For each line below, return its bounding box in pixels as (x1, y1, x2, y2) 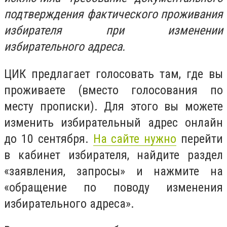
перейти (176, 131, 223, 146)
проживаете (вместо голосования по (4, 83, 223, 97)
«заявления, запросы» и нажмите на (4, 164, 223, 178)
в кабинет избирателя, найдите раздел (4, 147, 223, 162)
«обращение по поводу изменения (4, 180, 223, 195)
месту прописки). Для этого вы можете (4, 99, 223, 113)
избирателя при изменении (4, 23, 223, 38)
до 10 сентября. (4, 131, 93, 146)
